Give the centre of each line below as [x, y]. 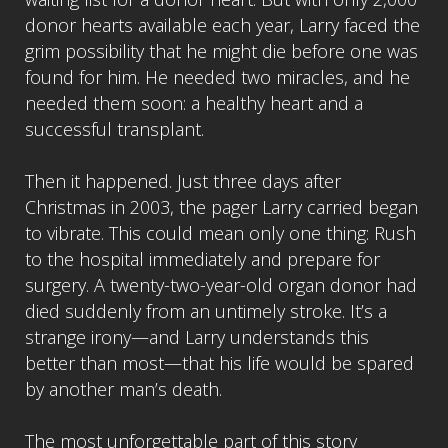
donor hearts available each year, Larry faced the [222, 24]
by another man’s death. [123, 388]
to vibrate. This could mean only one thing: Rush [220, 232]
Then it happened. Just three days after [183, 180]
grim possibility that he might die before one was [221, 50]
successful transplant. [114, 128]
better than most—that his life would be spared [219, 362]
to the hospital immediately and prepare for [202, 258]
